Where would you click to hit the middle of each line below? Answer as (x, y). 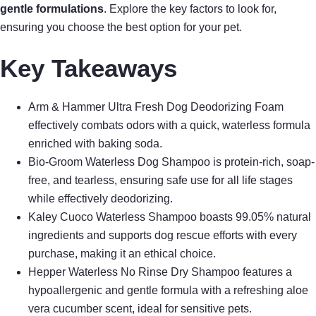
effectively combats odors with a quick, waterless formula (169, 125)
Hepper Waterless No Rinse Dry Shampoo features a (160, 272)
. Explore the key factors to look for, (190, 9)
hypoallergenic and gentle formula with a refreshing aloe (168, 290)
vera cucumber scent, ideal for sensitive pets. (140, 308)
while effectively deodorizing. (101, 198)
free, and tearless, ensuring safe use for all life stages (160, 180)
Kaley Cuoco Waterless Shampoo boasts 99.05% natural (170, 217)
